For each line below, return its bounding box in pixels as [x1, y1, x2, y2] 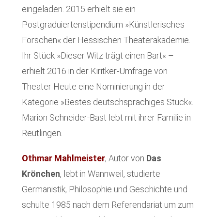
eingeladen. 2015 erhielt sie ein [21, 3, 136, 14]
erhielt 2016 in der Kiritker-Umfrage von [21, 65, 168, 76]
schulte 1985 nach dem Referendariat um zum [21, 199, 194, 210]
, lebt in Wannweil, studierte [60, 168, 160, 179]
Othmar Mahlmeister [21, 153, 105, 163]
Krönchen [21, 168, 60, 179]
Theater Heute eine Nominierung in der [21, 81, 165, 92]
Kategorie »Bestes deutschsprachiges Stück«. [21, 96, 193, 107]
